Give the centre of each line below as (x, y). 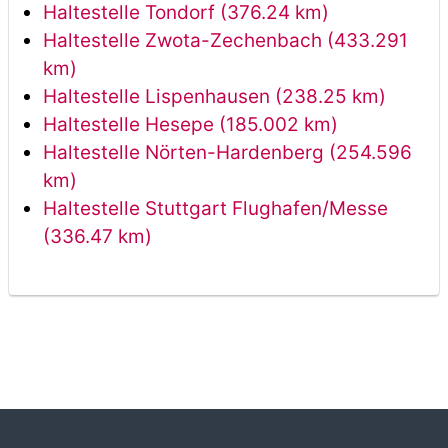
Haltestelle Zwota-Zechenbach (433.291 (225, 40)
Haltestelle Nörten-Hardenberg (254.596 (227, 152)
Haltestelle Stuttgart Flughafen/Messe (215, 208)
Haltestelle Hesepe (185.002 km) (190, 124)
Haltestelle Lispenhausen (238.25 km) (214, 96)
